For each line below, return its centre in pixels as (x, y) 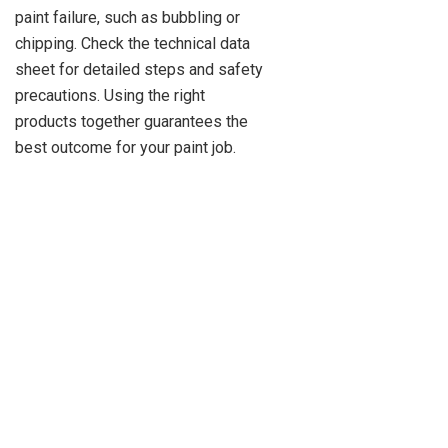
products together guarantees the (131, 122)
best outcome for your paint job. (125, 148)
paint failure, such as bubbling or (127, 18)
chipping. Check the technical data (132, 44)
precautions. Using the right (110, 96)
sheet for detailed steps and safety (139, 70)
